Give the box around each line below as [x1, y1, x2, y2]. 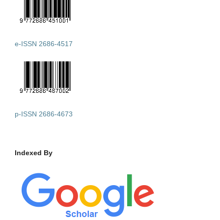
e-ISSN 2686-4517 [15, 40, 73, 48]
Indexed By [15, 149, 53, 157]
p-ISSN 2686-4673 [15, 110, 73, 118]
